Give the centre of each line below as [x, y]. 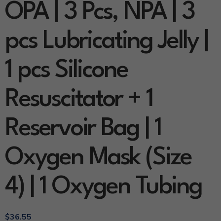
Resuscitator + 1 [79, 100]
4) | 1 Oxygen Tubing [103, 187]
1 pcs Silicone [66, 71]
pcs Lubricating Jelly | [107, 41]
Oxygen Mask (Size [98, 158]
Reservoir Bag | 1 [83, 129]
